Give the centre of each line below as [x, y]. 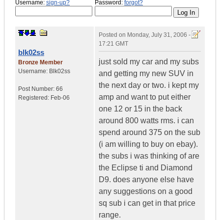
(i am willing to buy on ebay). [148, 144]
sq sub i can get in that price [147, 203]
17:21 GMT [113, 44]
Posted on [113, 35]
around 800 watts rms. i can [146, 121]
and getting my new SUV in [146, 74]
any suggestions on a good [146, 192]
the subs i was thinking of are [149, 156]
